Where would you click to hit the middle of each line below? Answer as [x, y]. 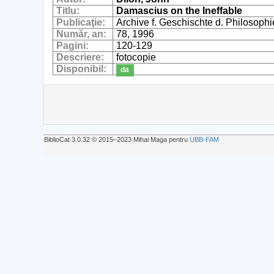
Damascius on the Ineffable [180, 10]
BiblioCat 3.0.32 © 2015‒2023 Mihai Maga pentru [117, 139]
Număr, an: [83, 34]
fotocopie [136, 57]
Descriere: [82, 57]
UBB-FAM [204, 139]
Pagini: [74, 45]
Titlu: [69, 10]
